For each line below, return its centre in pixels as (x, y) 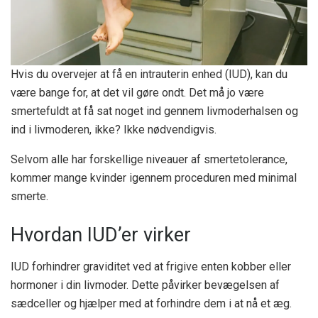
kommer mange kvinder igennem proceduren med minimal (154, 178)
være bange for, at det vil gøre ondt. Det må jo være (137, 93)
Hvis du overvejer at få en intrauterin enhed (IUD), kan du (149, 75)
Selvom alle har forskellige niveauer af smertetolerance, (149, 160)
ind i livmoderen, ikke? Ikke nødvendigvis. (114, 130)
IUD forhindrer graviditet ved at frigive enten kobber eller (151, 266)
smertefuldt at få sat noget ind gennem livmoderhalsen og (154, 111)
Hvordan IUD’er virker (101, 235)
